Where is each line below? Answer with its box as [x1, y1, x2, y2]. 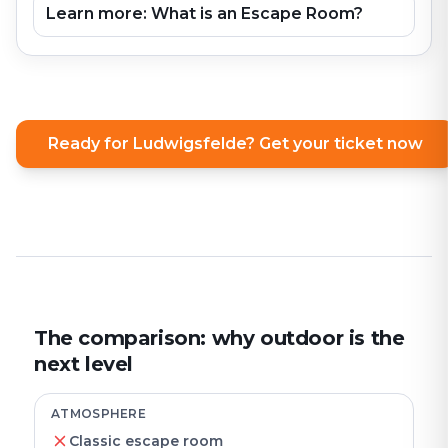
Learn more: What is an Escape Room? [46, 4, 363, 23]
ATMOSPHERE [51, 406, 146, 421]
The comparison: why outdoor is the [34, 326, 405, 350]
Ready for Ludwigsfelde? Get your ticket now [48, 134, 423, 153]
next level [34, 352, 133, 376]
